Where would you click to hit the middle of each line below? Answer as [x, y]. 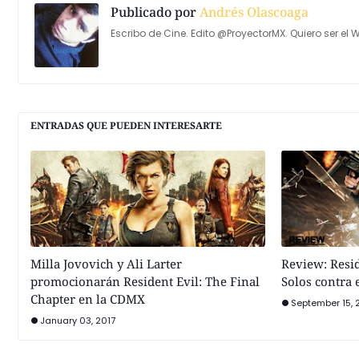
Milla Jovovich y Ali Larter [106, 264]
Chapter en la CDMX [88, 299]
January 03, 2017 [78, 321]
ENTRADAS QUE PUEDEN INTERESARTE [126, 125]
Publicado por [153, 12]
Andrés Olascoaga [252, 12]
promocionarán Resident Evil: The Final [145, 281]
